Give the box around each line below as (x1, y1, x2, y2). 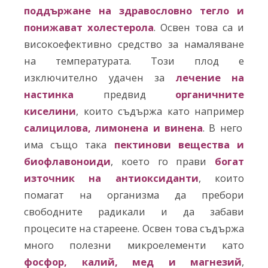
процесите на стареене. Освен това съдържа (24, 221, 244, 235)
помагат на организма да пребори (24, 187, 244, 202)
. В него (203, 120, 242, 135)
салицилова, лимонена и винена (24, 120, 203, 135)
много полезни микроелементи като (24, 237, 244, 252)
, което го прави (111, 154, 207, 168)
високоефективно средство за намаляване (24, 36, 244, 51)
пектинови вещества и (114, 137, 245, 151)
